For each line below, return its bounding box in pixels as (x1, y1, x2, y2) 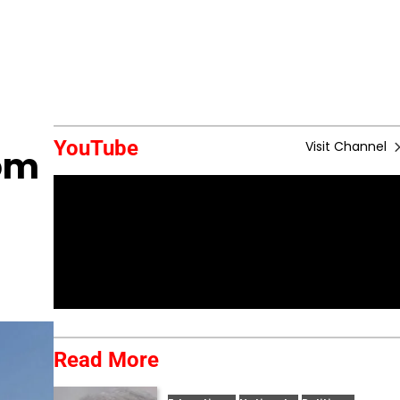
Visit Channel (305, 137, 390, 155)
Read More (53, 347, 159, 372)
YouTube (53, 136, 138, 161)
